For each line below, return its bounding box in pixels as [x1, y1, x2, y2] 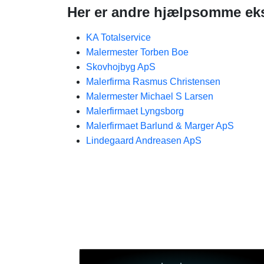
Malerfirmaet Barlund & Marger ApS [86, 121, 234, 131]
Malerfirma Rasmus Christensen [86, 77, 220, 87]
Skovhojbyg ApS [86, 62, 156, 72]
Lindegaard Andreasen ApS [86, 136, 202, 146]
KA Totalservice [86, 32, 151, 42]
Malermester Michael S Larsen [86, 91, 213, 101]
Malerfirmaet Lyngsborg [86, 106, 184, 116]
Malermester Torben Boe [86, 47, 189, 57]
